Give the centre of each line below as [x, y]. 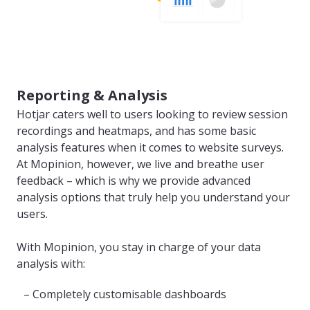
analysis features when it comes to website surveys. [150, 147]
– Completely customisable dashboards [125, 294]
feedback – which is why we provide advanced [134, 180]
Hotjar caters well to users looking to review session [152, 114]
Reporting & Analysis [92, 95]
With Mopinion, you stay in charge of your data [139, 247]
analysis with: [51, 263]
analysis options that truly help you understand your [153, 197]
